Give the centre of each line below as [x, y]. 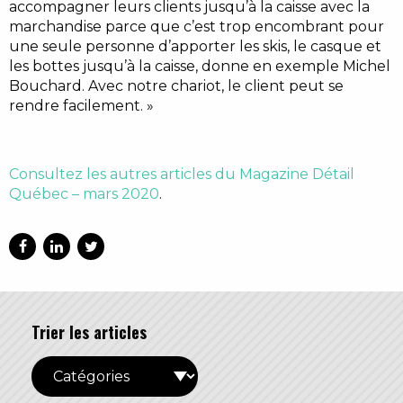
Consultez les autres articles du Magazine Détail [182, 174]
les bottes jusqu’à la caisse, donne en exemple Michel [200, 66]
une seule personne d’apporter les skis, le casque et [195, 46]
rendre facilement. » [81, 105]
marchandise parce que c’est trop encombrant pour [197, 26]
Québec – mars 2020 [84, 193]
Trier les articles [89, 331]
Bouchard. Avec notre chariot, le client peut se [176, 85]
